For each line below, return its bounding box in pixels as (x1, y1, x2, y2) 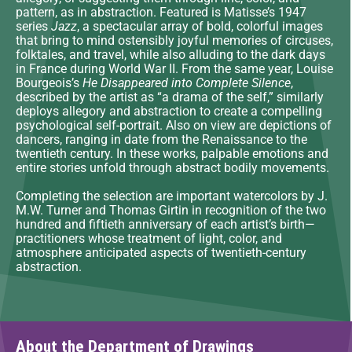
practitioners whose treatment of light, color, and (16, 231, 282, 247)
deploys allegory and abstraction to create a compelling (16, 104, 322, 119)
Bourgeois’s (16, 75, 82, 91)
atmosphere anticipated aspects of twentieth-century (16, 245, 306, 261)
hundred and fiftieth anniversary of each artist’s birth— (16, 217, 315, 233)
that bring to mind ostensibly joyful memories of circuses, (16, 33, 333, 49)
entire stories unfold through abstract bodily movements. (16, 160, 329, 176)
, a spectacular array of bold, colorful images (77, 19, 323, 35)
